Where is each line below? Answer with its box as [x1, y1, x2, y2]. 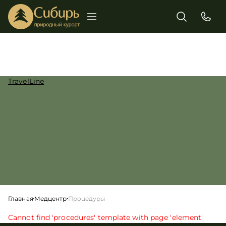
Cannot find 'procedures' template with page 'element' [8, 213, 203, 222]
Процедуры [68, 195, 105, 202]
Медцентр [34, 195, 67, 202]
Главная [8, 195, 33, 202]
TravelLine [8, 77, 44, 86]
